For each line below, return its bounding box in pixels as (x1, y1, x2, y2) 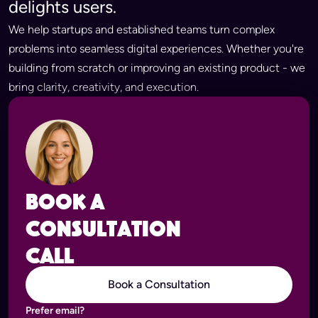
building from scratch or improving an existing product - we (9, 61, 305, 75)
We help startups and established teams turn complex (9, 23, 275, 36)
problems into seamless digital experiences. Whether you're (9, 42, 304, 55)
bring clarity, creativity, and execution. (9, 80, 199, 94)
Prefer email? (26, 305, 84, 317)
